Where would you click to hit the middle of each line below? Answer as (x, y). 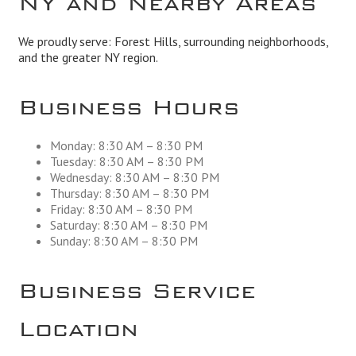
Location (78, 323)
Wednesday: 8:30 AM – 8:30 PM (134, 178)
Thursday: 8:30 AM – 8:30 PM (129, 193)
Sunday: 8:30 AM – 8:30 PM (124, 241)
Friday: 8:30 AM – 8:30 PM (121, 209)
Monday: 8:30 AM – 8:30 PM (126, 146)
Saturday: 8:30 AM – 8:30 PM (128, 225)
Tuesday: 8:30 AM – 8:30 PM (126, 162)
